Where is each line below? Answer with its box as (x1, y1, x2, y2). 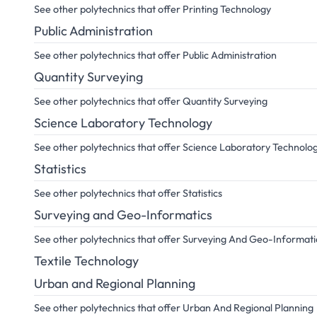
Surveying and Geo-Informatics (34, 207, 212, 223)
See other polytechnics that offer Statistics (34, 187, 222, 200)
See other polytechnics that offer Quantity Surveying (34, 95, 267, 108)
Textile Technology (34, 253, 139, 269)
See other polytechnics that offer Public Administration (34, 49, 277, 62)
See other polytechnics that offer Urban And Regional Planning (34, 301, 313, 314)
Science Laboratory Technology (34, 115, 212, 131)
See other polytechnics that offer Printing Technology (34, 3, 271, 16)
